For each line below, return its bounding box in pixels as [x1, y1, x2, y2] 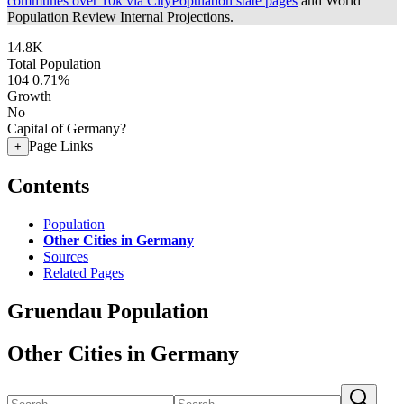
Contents [7, 173, 89, 197]
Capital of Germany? [7, 121, 126, 136]
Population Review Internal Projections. [7, 9, 234, 24]
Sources [43, 248, 88, 264]
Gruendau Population [7, 298, 208, 323]
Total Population [7, 56, 101, 71]
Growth [7, 88, 51, 104]
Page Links [29, 138, 93, 153]
